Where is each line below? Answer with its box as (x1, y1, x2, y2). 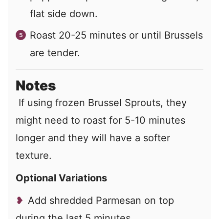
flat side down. (30, 8, 98, 20)
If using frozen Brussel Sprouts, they (16, 97, 187, 109)
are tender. (30, 47, 80, 59)
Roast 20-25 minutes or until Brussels (30, 29, 203, 42)
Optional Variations (16, 172, 107, 184)
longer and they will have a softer (16, 132, 170, 144)
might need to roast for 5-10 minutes (16, 114, 185, 127)
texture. (16, 150, 52, 162)
